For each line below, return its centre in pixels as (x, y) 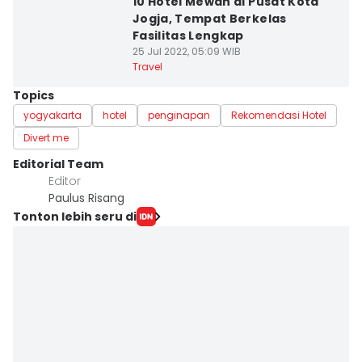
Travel (147, 67)
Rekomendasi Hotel (279, 115)
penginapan (179, 115)
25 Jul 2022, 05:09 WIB (186, 51)
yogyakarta (53, 115)
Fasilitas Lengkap (188, 36)
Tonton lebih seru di (75, 216)
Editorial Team (58, 164)
